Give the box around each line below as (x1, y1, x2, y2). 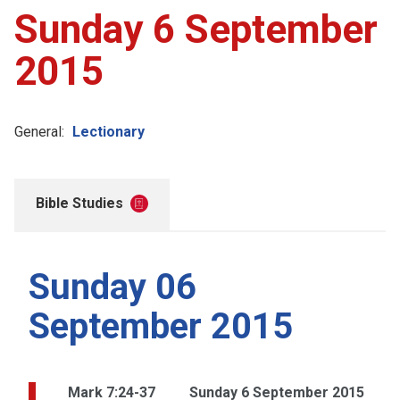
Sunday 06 (29, 265, 196, 308)
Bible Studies (36, 194, 123, 212)
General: (14, 122, 64, 140)
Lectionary (72, 122, 145, 140)
